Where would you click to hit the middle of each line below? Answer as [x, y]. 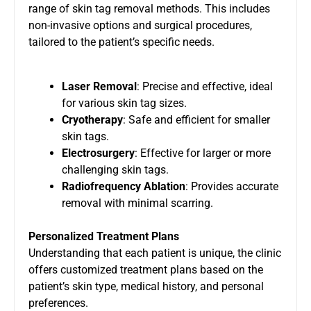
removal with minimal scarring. [137, 203]
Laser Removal [99, 86]
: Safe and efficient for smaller [196, 119]
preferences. [58, 303]
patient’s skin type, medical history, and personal [146, 286]
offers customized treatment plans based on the [146, 269]
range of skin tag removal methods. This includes [149, 8]
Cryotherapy [92, 119]
